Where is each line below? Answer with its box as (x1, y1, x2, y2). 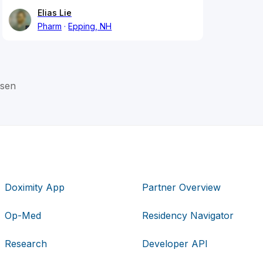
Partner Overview (141, 181, 221, 193)
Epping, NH (68, 21, 112, 32)
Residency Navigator (141, 209, 234, 221)
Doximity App (5, 181, 65, 193)
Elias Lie (38, 8, 72, 18)
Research (5, 237, 48, 249)
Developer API (141, 237, 208, 249)
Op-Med (5, 209, 42, 221)
